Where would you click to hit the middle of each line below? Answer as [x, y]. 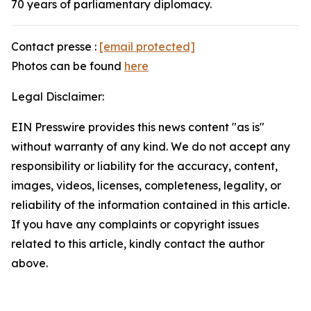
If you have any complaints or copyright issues [135, 224]
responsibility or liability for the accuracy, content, [144, 166]
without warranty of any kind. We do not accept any [151, 146]
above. [30, 263]
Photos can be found [68, 66]
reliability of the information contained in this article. [150, 205]
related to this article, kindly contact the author [138, 244]
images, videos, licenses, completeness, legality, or [146, 185]
